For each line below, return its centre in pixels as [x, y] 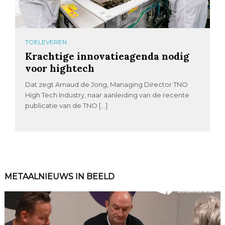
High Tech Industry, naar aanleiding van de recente [107, 95]
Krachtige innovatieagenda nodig [107, 56]
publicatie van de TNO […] [67, 105]
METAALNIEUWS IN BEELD [59, 177]
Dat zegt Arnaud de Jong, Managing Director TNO [107, 84]
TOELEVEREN [46, 42]
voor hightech [60, 68]
